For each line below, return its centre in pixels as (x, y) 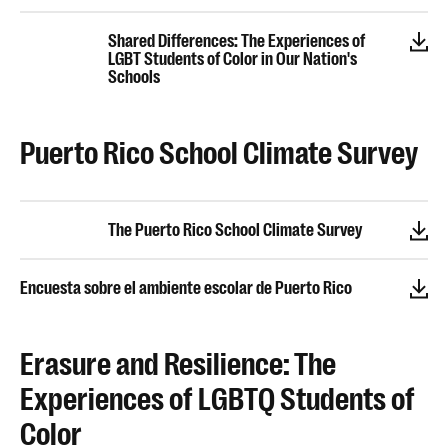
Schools (134, 77)
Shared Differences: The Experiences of (236, 41)
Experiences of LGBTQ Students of (217, 399)
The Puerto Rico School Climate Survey (235, 230)
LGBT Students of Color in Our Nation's (232, 59)
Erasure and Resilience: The (178, 364)
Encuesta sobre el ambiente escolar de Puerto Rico (186, 288)
